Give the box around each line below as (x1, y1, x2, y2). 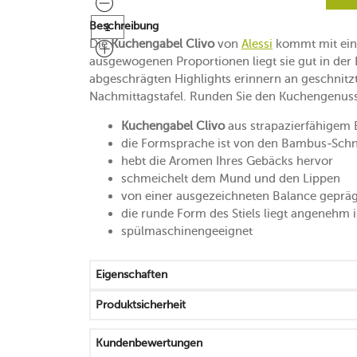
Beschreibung (89, 19, 159, 33)
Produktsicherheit (96, 298, 186, 312)
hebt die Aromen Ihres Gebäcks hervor (121, 154, 333, 168)
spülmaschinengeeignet (121, 224, 253, 238)
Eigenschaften (96, 268, 167, 281)
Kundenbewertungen (96, 336, 202, 350)
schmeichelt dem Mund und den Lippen (121, 171, 340, 186)
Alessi (241, 37, 273, 51)
